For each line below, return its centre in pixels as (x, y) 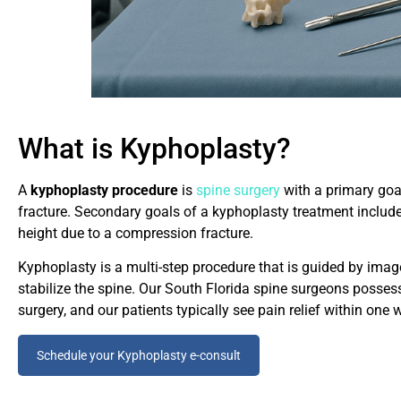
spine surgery (238, 190)
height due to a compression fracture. (136, 233)
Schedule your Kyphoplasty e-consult (139, 355)
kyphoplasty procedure (104, 190)
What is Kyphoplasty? (154, 148)
